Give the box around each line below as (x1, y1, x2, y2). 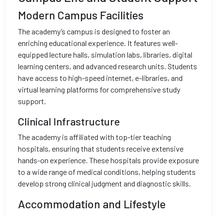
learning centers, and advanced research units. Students (18, 62, 197, 71)
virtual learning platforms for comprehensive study (18, 85, 180, 94)
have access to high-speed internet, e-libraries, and (18, 73, 183, 82)
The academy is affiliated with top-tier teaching (18, 132, 171, 141)
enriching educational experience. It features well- (18, 38, 178, 47)
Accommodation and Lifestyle (18, 197, 166, 211)
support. (18, 96, 46, 106)
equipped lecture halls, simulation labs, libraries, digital (18, 50, 192, 59)
